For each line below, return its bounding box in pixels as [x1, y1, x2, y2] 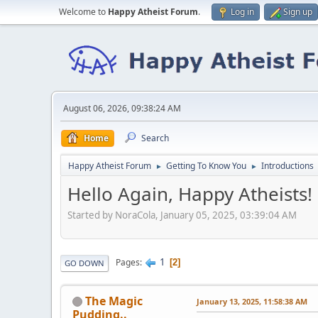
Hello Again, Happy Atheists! [67, 181, 312, 207]
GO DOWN [65, 257, 104, 268]
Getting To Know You [166, 160, 246, 172]
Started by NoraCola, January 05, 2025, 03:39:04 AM [67, 208, 297, 221]
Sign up [283, 6, 312, 18]
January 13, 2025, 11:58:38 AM [197, 295, 307, 307]
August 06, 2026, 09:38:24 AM [63, 102, 181, 114]
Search [141, 132, 169, 144]
